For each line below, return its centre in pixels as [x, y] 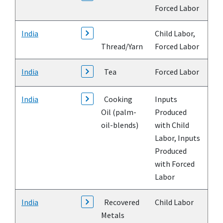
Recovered [120, 202]
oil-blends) [120, 125]
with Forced [175, 164]
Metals [113, 215]
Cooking [117, 99]
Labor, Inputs [177, 138]
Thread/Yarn [122, 47]
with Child [172, 125]
